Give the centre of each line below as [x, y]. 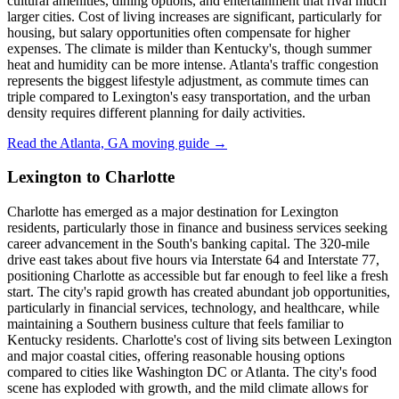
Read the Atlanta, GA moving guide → [117, 142]
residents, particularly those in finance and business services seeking [197, 228]
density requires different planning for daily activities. [156, 112]
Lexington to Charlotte [91, 177]
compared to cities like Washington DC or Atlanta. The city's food [192, 372]
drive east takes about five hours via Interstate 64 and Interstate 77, [193, 260]
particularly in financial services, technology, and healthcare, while [193, 308]
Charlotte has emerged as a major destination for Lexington [173, 212]
